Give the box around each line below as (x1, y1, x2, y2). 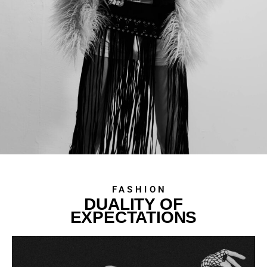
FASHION (111, 184, 167, 195)
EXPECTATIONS (70, 207, 197, 226)
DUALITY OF (84, 194, 183, 213)
